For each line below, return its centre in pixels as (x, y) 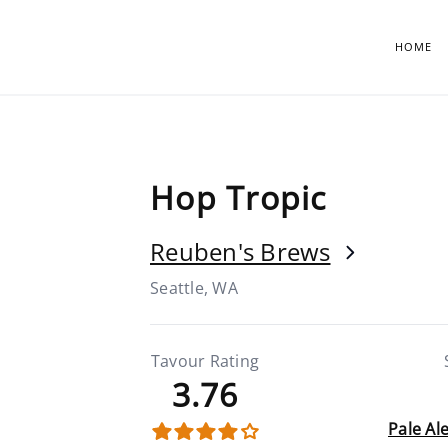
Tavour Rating (205, 361)
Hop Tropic (238, 197)
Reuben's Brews (240, 251)
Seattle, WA (194, 288)
